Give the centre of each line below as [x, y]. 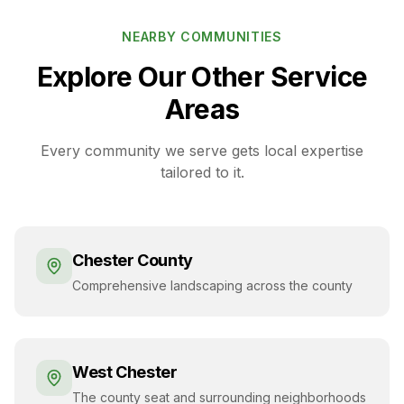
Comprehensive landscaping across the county [212, 285]
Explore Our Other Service [202, 76]
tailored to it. [202, 172]
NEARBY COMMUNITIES [202, 36]
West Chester [125, 372]
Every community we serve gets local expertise [202, 150]
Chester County [133, 260]
